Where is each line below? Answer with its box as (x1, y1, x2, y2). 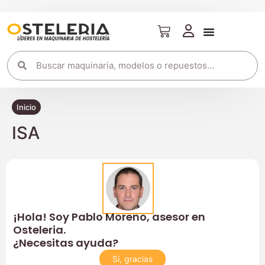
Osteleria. (13, 222, 66, 237)
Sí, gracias (112, 253, 153, 264)
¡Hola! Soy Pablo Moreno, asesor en (13, 209, 205, 224)
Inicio (17, 102, 36, 112)
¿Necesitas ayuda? (13, 235, 118, 250)
